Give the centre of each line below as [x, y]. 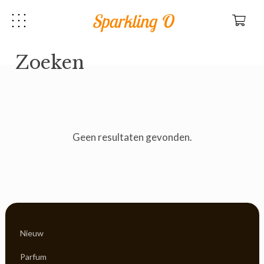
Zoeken [49, 62]
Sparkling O [132, 21]
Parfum [33, 256]
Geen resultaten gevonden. [132, 137]
